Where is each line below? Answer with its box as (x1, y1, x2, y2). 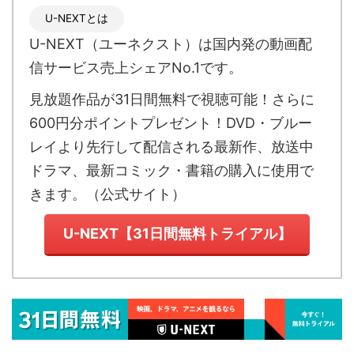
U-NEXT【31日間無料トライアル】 (62, 225, 292, 242)
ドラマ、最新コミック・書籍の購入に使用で (29, 162, 314, 179)
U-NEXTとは (45, 12, 108, 24)
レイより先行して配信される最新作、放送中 (29, 138, 314, 155)
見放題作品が (29, 91, 115, 107)
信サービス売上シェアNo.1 (29, 59, 200, 76)
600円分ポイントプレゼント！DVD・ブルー (29, 115, 312, 131)
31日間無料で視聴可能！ (115, 91, 272, 107)
